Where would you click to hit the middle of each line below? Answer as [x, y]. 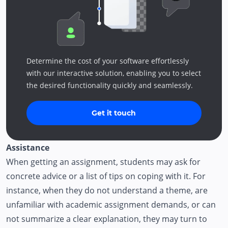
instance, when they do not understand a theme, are [107, 190]
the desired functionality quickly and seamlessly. [110, 85]
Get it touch [114, 113]
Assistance [28, 147]
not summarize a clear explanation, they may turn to [107, 219]
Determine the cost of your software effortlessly [108, 61]
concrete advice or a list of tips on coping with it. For [106, 176]
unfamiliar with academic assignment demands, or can [111, 204]
